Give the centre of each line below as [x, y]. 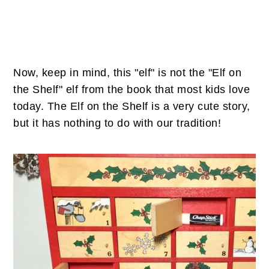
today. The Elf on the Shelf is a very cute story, [132, 106]
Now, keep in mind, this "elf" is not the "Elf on [128, 72]
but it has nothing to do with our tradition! [117, 123]
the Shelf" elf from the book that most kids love [132, 89]
